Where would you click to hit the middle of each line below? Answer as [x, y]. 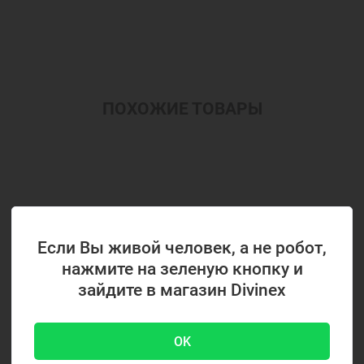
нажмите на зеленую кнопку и [182, 269]
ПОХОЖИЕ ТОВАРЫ [182, 109]
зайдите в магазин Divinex [182, 290]
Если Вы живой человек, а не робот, [182, 247]
